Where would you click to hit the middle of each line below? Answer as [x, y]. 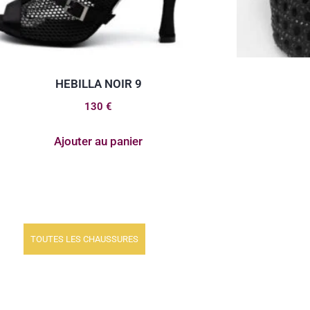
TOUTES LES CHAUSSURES [84, 239]
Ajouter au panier [98, 141]
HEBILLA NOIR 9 [98, 83]
